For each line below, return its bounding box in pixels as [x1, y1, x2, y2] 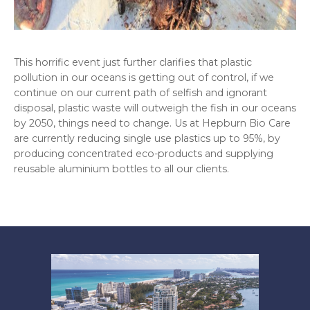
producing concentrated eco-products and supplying [14, 147, 273, 161]
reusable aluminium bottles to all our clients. [14, 163, 229, 176]
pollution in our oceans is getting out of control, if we [14, 71, 274, 84]
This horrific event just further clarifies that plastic [14, 56, 252, 69]
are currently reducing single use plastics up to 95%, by [14, 132, 280, 145]
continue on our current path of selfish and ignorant [14, 86, 267, 100]
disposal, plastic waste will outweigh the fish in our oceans [14, 102, 296, 115]
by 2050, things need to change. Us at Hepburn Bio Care [14, 117, 291, 130]
